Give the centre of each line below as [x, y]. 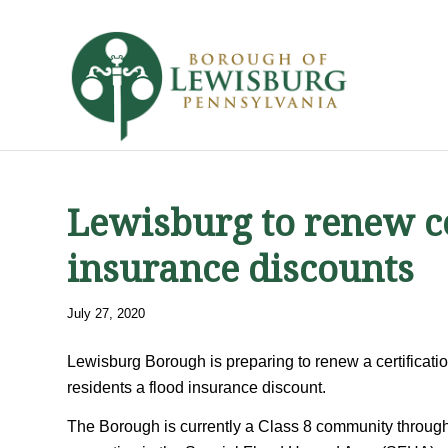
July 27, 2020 [106, 313]
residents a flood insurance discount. [196, 387]
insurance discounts [240, 269]
